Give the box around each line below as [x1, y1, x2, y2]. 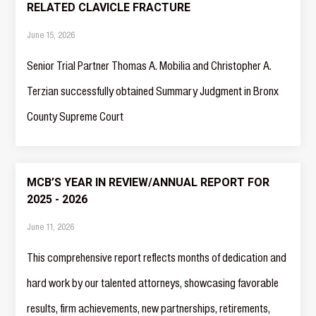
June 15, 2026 [27, 29, 75, 40]
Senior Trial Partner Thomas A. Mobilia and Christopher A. [27, 59, 272, 73]
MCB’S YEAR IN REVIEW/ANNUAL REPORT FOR [27, 176, 270, 189]
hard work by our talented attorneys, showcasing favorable [27, 276, 279, 290]
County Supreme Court [27, 109, 124, 123]
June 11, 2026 [27, 221, 75, 232]
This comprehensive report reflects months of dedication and [27, 250, 287, 265]
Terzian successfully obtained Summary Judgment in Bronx [27, 84, 279, 98]
